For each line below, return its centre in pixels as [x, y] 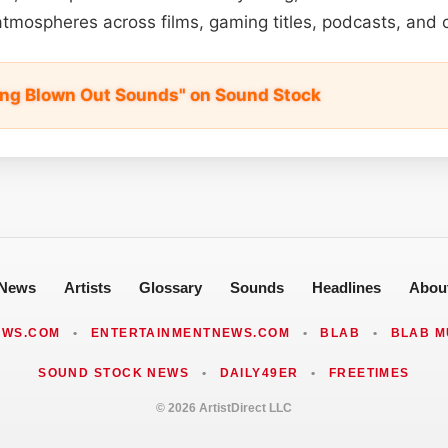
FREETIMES [369, 372]
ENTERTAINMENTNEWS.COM [190, 332]
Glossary [170, 287]
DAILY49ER [259, 372]
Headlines [346, 287]
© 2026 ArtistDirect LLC [224, 407]
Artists [87, 287]
